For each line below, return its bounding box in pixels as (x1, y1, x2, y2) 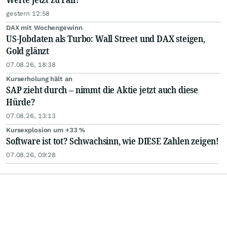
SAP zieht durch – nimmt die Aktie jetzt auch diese (6, 84, 198, 96)
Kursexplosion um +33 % (6, 126, 86, 134)
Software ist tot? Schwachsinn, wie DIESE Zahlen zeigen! (6, 135, 219, 147)
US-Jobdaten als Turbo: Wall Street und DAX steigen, (6, 32, 205, 45)
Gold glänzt (6, 45, 50, 57)
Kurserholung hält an (6, 75, 72, 83)
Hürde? (6, 96, 35, 108)
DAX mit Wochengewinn (6, 24, 83, 32)
